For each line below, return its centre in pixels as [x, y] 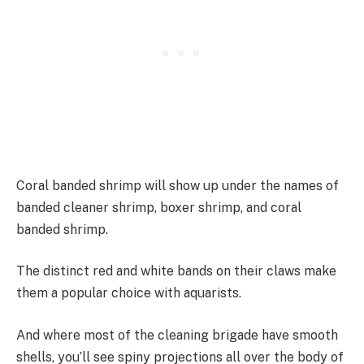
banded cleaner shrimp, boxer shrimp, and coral [159, 207]
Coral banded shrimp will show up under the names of [178, 185]
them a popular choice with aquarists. [129, 293]
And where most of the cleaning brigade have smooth [177, 336]
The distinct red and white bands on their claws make [176, 271]
